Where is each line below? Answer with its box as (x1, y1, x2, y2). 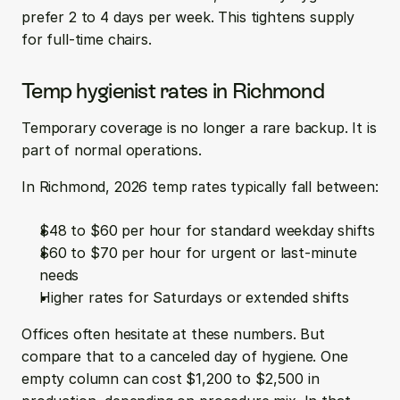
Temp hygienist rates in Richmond (21, 79, 324, 103)
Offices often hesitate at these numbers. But (21, 325, 325, 343)
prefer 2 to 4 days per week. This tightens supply (21, 8, 355, 26)
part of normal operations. (21, 141, 202, 159)
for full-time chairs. (21, 30, 152, 48)
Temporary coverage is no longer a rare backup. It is (21, 119, 377, 137)
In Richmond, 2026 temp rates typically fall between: (21, 178, 379, 196)
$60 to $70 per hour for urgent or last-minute (39, 244, 357, 262)
